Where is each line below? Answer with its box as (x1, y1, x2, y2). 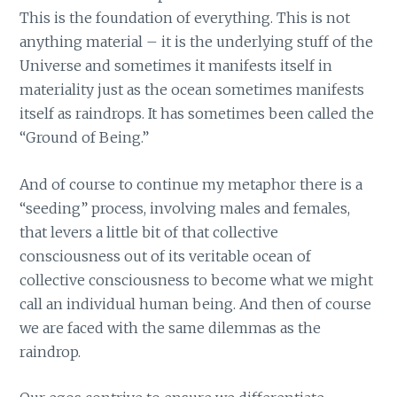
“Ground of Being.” (19, 128, 150, 146)
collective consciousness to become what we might (19, 270, 374, 289)
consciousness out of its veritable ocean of (19, 246, 312, 265)
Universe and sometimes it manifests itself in (19, 56, 333, 74)
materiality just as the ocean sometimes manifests (19, 80, 365, 98)
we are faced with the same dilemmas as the (19, 318, 322, 337)
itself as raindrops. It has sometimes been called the (19, 104, 375, 122)
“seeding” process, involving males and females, (19, 198, 351, 217)
